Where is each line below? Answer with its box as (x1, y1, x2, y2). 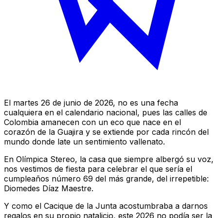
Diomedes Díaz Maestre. (4, 183, 93, 193)
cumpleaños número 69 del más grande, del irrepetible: (4, 173, 209, 183)
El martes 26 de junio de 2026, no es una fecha (4, 97, 178, 108)
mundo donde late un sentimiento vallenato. (4, 136, 165, 146)
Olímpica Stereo (16, 154, 75, 164)
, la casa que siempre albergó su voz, (75, 154, 214, 164)
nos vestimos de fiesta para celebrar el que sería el (4, 163, 192, 174)
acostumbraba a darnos (117, 200, 208, 211)
